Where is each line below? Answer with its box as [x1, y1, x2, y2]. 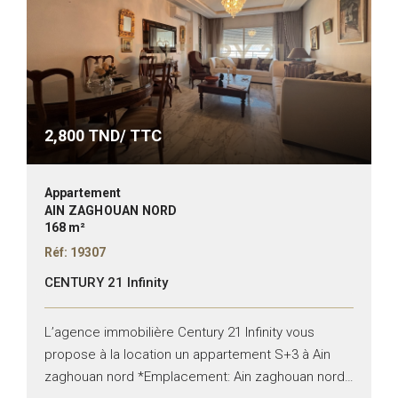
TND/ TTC [84, 125, 162, 145]
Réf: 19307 [44, 244, 106, 259]
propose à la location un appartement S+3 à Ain [44, 346, 330, 362]
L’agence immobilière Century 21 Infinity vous [44, 323, 314, 340]
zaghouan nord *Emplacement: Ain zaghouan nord [44, 368, 345, 385]
